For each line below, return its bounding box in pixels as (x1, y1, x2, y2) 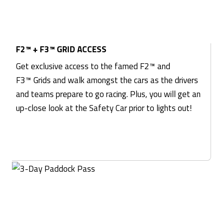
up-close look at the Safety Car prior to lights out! (16, 102, 192, 115)
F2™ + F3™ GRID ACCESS (16, 43, 107, 56)
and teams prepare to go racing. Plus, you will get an (16, 88, 201, 101)
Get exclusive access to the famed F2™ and (16, 60, 170, 73)
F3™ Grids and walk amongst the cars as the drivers (16, 74, 198, 87)
